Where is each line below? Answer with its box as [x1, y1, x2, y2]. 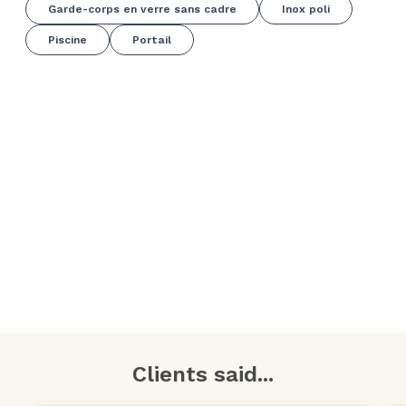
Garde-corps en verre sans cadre [48, 2, 237, 15]
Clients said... [132, 361, 274, 387]
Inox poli [282, 2, 330, 15]
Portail [132, 33, 171, 46]
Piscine [48, 33, 87, 46]
